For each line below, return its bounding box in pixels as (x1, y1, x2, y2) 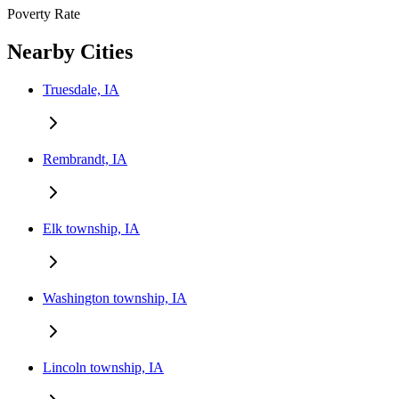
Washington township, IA (43, 289, 187, 305)
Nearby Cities (7, 39, 133, 63)
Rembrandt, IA (43, 151, 127, 167)
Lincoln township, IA (43, 359, 164, 375)
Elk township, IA (43, 220, 140, 236)
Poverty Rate (7, 6, 80, 22)
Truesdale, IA (43, 81, 119, 97)
